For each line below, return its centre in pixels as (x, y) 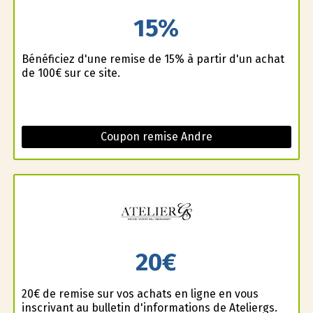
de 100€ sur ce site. (71, 73)
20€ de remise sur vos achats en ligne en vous (140, 293)
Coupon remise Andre (156, 137)
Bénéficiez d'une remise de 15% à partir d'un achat (153, 59)
